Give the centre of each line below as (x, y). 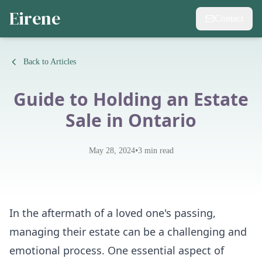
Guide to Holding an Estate (131, 99)
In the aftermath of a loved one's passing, (113, 213)
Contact (229, 18)
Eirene (35, 18)
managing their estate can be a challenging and (128, 232)
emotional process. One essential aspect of (117, 250)
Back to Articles (50, 62)
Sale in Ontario (131, 120)
